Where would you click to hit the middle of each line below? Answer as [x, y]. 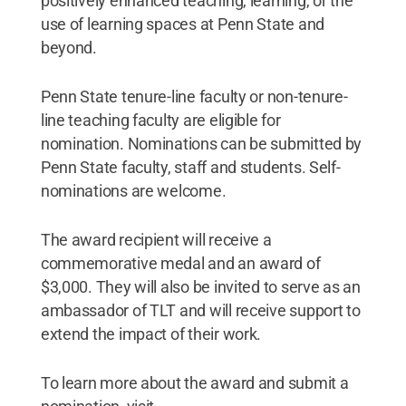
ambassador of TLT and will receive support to [200, 310]
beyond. [68, 48]
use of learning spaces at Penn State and [182, 24]
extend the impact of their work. [151, 334]
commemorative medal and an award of [180, 263]
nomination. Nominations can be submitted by [201, 144]
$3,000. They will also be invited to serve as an [200, 287]
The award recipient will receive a [156, 240]
